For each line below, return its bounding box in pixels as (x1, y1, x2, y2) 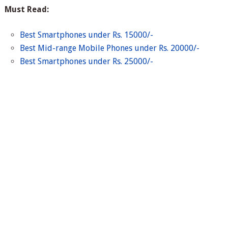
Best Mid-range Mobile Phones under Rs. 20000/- (20, 43, 200, 53)
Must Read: (4, 5, 49, 15)
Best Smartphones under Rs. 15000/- (20, 30, 154, 40)
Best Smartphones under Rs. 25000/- (20, 56, 154, 67)
